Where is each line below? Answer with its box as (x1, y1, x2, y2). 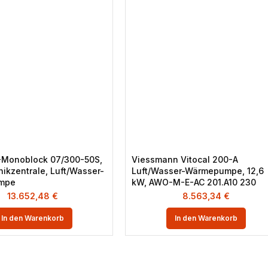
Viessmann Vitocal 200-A (132, 154, 238, 165)
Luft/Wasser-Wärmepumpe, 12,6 (132, 166, 264, 176)
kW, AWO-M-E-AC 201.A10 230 (132, 177, 256, 187)
